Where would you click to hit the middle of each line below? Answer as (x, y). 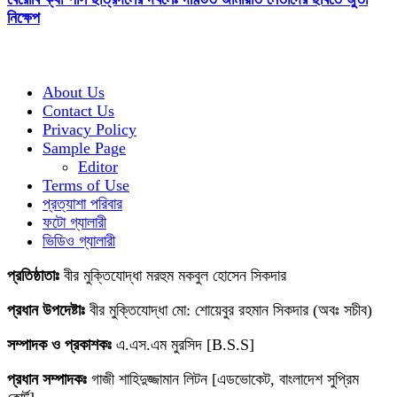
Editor (98, 167)
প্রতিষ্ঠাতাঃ (35, 276)
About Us (74, 93)
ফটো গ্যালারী (74, 223)
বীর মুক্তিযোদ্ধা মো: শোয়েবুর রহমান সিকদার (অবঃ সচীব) (231, 311)
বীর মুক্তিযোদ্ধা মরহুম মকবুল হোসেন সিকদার (175, 276)
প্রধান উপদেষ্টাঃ (48, 311)
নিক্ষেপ (23, 18)
